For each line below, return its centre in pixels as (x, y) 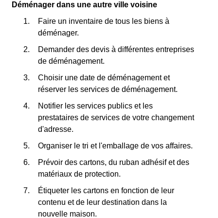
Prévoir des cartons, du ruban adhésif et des (114, 162)
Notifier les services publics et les (95, 106)
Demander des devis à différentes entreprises (116, 49)
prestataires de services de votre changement (116, 118)
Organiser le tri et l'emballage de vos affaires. (115, 146)
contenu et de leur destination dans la (102, 202)
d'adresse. (56, 129)
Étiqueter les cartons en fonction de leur (106, 191)
